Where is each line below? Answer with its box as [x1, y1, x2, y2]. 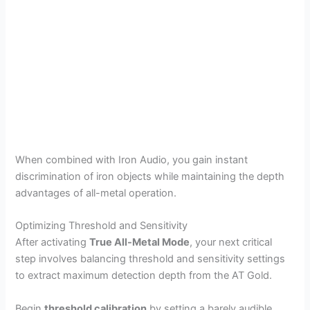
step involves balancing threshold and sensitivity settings [15, 253, 286, 266]
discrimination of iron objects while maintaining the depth [15, 170, 285, 183]
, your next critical [190, 236, 273, 249]
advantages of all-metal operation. [15, 186, 177, 199]
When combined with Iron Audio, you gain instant [15, 153, 248, 166]
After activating [15, 236, 90, 249]
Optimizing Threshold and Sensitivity [15, 219, 188, 232]
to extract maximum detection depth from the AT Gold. [15, 269, 273, 282]
